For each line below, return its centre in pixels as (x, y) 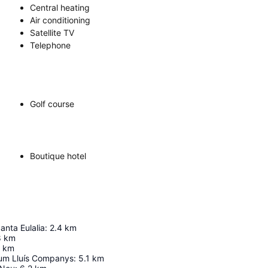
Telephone (50, 45)
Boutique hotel (58, 156)
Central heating (60, 7)
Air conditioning (60, 20)
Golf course (52, 103)
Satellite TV (52, 32)
